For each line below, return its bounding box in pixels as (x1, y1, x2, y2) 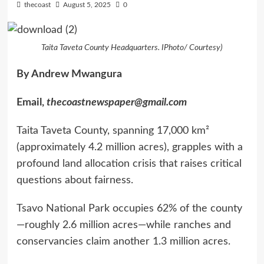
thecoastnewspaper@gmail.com (46, 97, 187, 108)
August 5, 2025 (62, 1, 111, 9)
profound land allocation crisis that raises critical (16, 158, 242, 169)
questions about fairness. (16, 174, 133, 186)
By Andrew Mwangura (16, 68, 122, 80)
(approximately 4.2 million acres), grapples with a (16, 141, 243, 153)
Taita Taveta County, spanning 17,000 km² (16, 125, 209, 136)
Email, (16, 97, 47, 108)
